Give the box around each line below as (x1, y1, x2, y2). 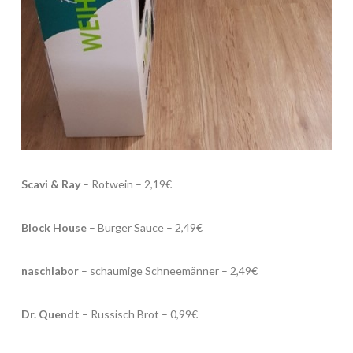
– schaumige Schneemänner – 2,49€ (78, 264, 258, 278)
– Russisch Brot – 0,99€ (79, 307, 198, 321)
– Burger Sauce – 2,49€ (86, 220, 203, 234)
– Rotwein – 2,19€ (80, 176, 172, 191)
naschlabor (20, 264, 79, 278)
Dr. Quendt (20, 307, 80, 321)
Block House (20, 220, 87, 234)
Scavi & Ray (20, 176, 80, 191)
